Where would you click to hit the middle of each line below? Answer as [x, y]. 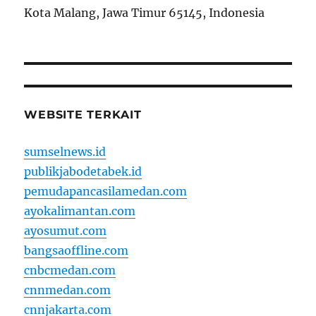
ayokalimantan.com [80, 211]
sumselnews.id [65, 152]
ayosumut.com [66, 231]
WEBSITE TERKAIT [83, 115]
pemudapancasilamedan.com [106, 192]
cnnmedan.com [68, 290]
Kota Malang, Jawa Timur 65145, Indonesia [145, 13]
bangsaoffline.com [77, 251]
